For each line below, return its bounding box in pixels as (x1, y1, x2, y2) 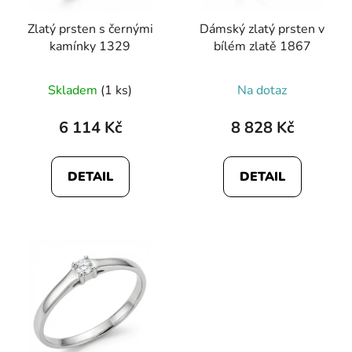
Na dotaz (237, 81, 287, 99)
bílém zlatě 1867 (213, 37, 311, 55)
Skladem (48, 81, 101, 99)
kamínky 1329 (49, 37, 130, 55)
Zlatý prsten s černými (27, 20, 153, 38)
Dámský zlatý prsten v (200, 20, 324, 38)
